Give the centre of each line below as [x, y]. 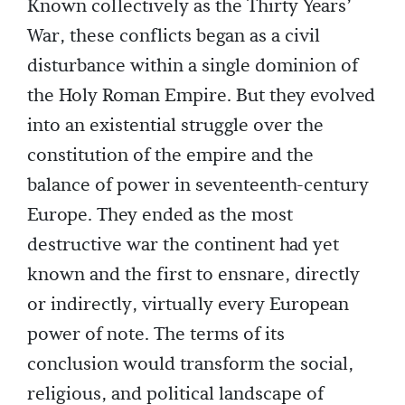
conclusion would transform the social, [190, 365]
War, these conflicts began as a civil [174, 37]
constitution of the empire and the [170, 156]
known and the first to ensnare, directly [193, 275]
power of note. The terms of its [156, 335]
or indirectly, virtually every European [188, 305]
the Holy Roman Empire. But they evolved [201, 96]
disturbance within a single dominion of [193, 66]
